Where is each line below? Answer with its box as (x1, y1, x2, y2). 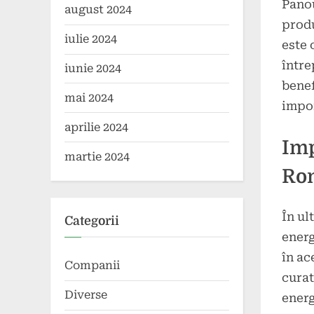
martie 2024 (64, 149, 130, 163)
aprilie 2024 (64, 120, 128, 134)
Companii (64, 259, 120, 273)
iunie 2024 (64, 61, 121, 75)
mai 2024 (64, 90, 114, 104)
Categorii (64, 213, 119, 228)
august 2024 (64, 3, 132, 17)
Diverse (64, 288, 107, 302)
